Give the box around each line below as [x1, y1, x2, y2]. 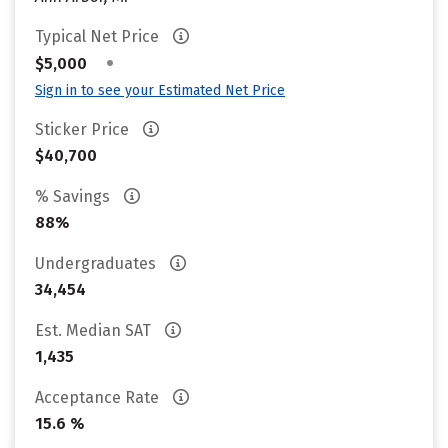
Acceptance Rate [35, 388, 163, 407]
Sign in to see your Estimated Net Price [35, 82, 285, 99]
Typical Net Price [35, 27, 163, 46]
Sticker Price [35, 120, 133, 139]
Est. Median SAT [35, 321, 155, 340]
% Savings [35, 187, 114, 206]
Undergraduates [35, 254, 160, 273]
